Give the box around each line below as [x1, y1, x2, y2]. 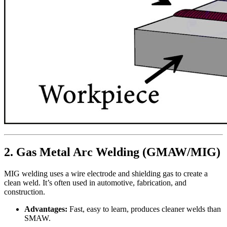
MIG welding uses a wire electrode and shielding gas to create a [4, 169, 208, 178]
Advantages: [24, 204, 67, 213]
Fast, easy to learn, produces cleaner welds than [67, 204, 221, 213]
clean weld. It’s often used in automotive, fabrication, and [4, 178, 186, 187]
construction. [4, 187, 45, 196]
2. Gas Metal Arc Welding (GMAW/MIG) [4, 145, 220, 159]
